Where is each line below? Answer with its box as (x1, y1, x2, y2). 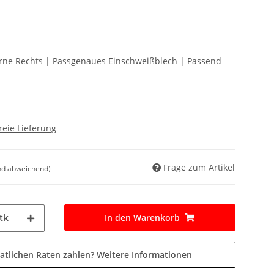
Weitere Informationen (97, 249, 192, 261)
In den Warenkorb (105, 212, 180, 223)
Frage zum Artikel (163, 161, 235, 173)
